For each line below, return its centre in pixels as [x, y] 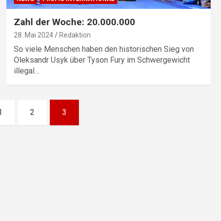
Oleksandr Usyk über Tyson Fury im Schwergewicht [102, 60]
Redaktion [75, 35]
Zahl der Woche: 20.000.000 [74, 22]
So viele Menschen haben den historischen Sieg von [104, 49]
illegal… [26, 71]
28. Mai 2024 [33, 35]
